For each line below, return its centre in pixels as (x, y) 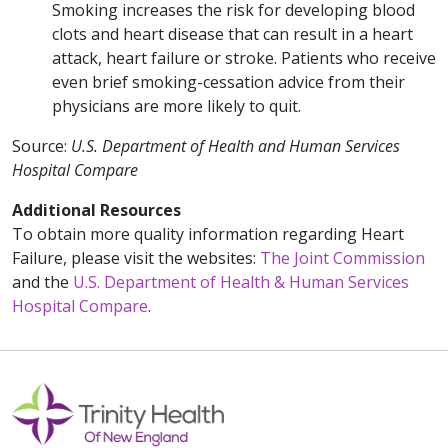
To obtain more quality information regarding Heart (208, 234)
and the (42, 282)
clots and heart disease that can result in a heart (232, 34)
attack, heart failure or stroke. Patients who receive (244, 58)
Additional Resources (96, 210)
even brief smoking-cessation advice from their (228, 82)
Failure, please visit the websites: (136, 258)
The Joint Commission (342, 258)
